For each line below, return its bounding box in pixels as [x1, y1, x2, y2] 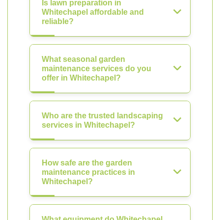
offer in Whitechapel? [42, 74, 121, 82]
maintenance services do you [42, 64, 151, 73]
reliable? [42, 17, 74, 26]
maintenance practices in [42, 168, 135, 176]
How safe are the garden [42, 159, 132, 167]
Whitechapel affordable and [42, 8, 144, 16]
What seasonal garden [42, 55, 125, 63]
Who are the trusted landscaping [42, 111, 163, 120]
